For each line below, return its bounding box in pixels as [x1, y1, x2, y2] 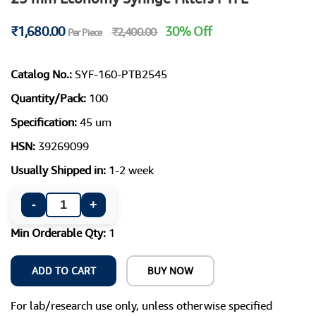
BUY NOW [147, 264, 194, 276]
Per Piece [68, 25, 102, 38]
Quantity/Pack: [11, 90, 89, 105]
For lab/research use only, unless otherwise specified [11, 298, 272, 312]
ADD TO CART [31, 264, 96, 276]
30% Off [165, 23, 212, 39]
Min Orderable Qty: [11, 225, 109, 240]
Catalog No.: [11, 66, 75, 81]
